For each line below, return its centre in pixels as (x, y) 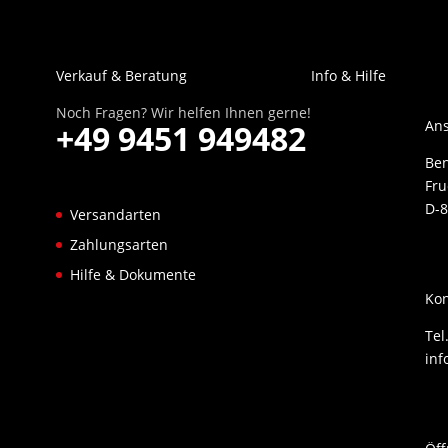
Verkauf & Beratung (121, 76)
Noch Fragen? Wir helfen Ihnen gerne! (183, 113)
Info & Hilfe (348, 76)
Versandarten (115, 215)
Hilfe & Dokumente (132, 275)
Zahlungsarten (118, 245)
